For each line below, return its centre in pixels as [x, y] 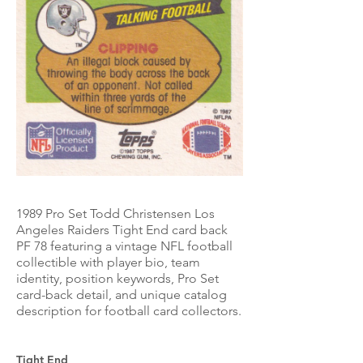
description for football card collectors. [129, 311]
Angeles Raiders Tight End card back [122, 230]
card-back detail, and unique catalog [122, 295]
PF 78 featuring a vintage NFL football [124, 246]
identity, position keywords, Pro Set [117, 278]
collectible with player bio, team [108, 262]
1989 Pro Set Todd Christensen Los [115, 214]
